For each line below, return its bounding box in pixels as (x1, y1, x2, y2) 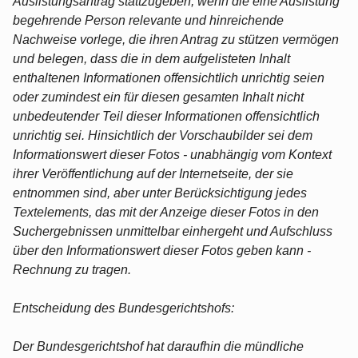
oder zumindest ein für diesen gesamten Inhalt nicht (13, 89, 304, 104)
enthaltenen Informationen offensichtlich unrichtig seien (13, 70, 324, 85)
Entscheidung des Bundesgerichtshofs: (13, 300, 234, 315)
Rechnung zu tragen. (13, 262, 131, 276)
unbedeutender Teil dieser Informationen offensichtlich (13, 109, 320, 123)
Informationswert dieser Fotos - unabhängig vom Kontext (13, 147, 332, 161)
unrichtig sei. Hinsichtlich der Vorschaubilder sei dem (13, 128, 312, 142)
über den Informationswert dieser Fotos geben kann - (13, 243, 311, 257)
